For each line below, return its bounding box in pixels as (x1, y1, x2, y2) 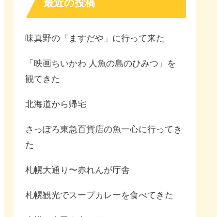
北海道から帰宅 (25, 99, 86, 109)
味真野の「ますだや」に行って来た (25, 33, 165, 43)
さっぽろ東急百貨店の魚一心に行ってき (25, 124, 182, 134)
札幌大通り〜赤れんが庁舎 (25, 165, 130, 175)
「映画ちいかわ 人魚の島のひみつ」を (25, 58, 176, 68)
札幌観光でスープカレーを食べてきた (25, 190, 173, 200)
